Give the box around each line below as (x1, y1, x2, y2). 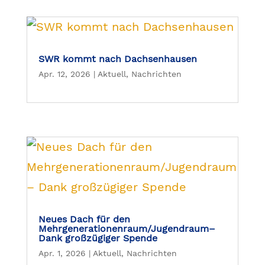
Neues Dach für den (38, 213, 130, 225)
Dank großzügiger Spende (38, 232, 157, 244)
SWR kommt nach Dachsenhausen (38, 53, 197, 64)
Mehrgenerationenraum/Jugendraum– (38, 222, 215, 234)
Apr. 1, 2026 (38, 248, 86, 258)
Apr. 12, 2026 (38, 69, 91, 79)
